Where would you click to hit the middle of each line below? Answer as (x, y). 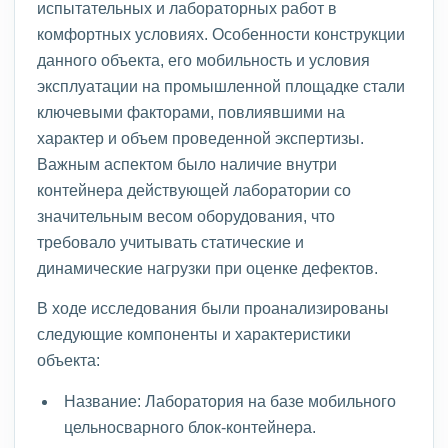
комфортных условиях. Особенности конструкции (221, 33)
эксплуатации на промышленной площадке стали (221, 85)
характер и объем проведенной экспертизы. (200, 137)
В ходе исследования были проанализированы (213, 307)
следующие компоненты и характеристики (194, 333)
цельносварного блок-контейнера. (189, 426)
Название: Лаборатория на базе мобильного (229, 400)
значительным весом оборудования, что (186, 215)
